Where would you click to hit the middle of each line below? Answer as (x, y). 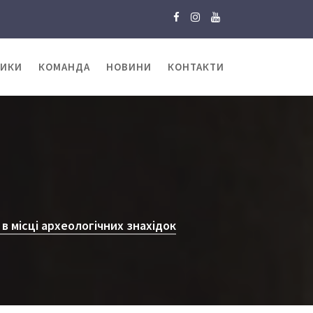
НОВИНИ (129, 67)
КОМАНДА (64, 67)
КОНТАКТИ (196, 67)
